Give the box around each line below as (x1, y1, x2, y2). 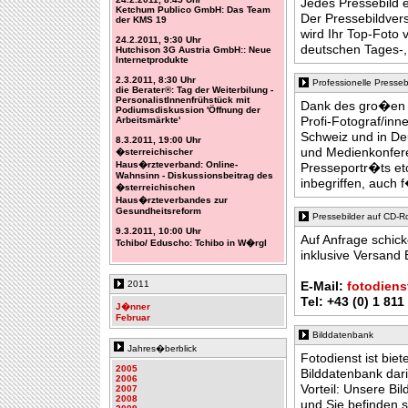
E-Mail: (301, 279, 347, 293)
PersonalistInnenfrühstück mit (116, 95, 250, 105)
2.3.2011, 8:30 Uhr (116, 75, 196, 85)
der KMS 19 (116, 15, 167, 25)
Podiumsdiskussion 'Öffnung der (116, 105, 260, 115)
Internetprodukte (116, 55, 189, 65)
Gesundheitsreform (116, 206, 201, 216)
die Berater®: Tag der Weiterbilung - (116, 85, 273, 95)
